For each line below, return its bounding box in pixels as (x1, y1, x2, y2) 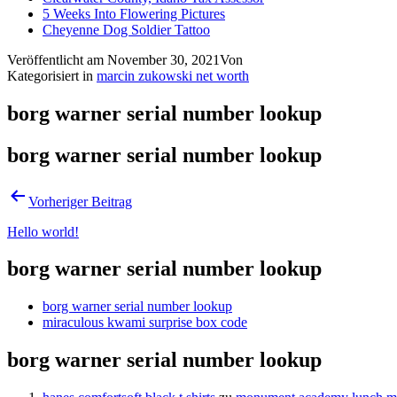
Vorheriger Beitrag (28, 193, 132, 209)
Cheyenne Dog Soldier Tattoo (43, 21, 210, 37)
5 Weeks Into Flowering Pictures (43, 5, 225, 21)
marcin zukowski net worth (97, 67, 249, 83)
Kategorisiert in (7, 67, 97, 83)
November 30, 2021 (107, 51, 220, 67)
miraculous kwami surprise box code (43, 315, 247, 331)
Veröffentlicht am (7, 51, 107, 67)
